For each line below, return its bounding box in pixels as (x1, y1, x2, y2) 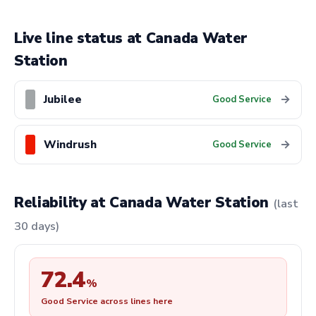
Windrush (44, 137, 97, 153)
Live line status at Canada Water (14, 28, 248, 49)
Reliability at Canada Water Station (14, 193, 273, 213)
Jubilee (44, 92, 83, 108)
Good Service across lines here (41, 295, 173, 308)
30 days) (14, 219, 59, 235)
